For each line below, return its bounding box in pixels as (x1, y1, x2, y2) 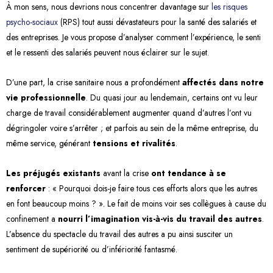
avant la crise (101, 166, 151, 179)
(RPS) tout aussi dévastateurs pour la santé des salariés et (58, 15, 257, 28)
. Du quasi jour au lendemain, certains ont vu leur (86, 91, 258, 104)
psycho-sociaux (6, 15, 58, 28)
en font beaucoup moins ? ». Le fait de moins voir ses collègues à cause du (6, 197, 266, 210)
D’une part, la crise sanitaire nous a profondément (6, 76, 182, 88)
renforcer (6, 182, 46, 194)
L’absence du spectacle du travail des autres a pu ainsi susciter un (6, 227, 233, 240)
